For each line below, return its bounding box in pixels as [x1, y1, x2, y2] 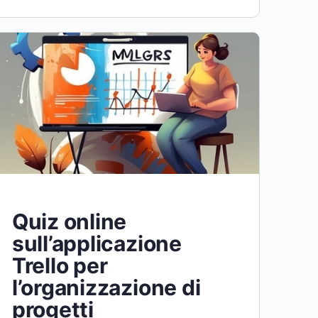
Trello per [11, 252, 108, 278]
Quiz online [11, 208, 127, 234]
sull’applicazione [11, 230, 182, 256]
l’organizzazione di [11, 274, 201, 300]
